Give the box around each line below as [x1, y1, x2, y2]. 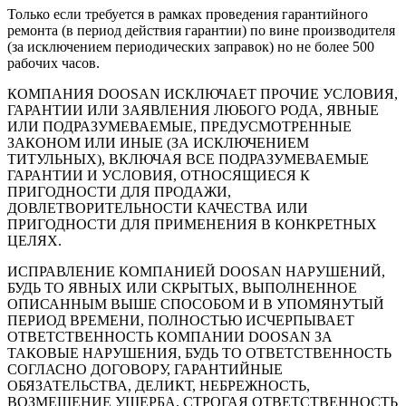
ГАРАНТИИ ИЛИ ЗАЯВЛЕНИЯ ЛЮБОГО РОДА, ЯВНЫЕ [7, 102, 379, 119]
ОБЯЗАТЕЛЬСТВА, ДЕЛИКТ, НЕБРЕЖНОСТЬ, [7, 378, 310, 394]
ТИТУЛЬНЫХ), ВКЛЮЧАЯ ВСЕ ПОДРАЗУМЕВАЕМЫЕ [7, 151, 369, 168]
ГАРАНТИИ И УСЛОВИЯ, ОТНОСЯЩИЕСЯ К [7, 168, 310, 184]
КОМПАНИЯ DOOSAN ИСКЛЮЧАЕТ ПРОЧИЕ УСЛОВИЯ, [7, 86, 398, 102]
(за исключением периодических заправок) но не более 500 [7, 39, 374, 55]
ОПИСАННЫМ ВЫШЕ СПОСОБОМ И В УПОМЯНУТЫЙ [7, 296, 384, 313]
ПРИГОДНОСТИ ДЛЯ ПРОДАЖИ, [7, 184, 231, 200]
